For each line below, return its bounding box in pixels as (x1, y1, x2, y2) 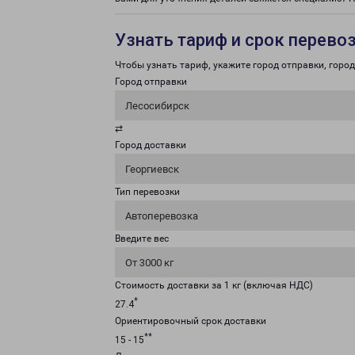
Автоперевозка (125, 210, 198, 222)
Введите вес (115, 233, 169, 244)
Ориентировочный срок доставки (115, 315, 266, 326)
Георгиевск (125, 163, 179, 175)
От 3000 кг (125, 257, 174, 269)
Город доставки (115, 139, 186, 151)
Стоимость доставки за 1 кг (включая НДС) (115, 280, 313, 291)
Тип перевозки (115, 186, 180, 197)
